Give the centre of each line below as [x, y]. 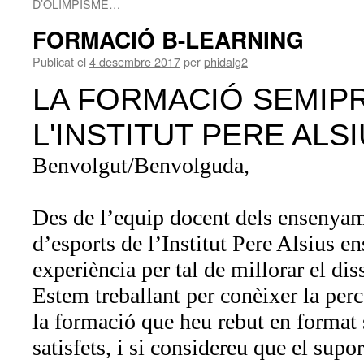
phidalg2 [226, 61]
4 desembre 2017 [135, 61]
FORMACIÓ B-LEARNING [168, 39]
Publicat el [59, 61]
